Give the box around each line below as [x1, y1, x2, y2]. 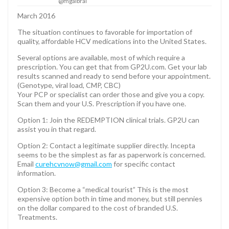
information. [17, 168, 56, 177]
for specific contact [112, 159, 175, 168]
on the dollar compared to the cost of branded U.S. [17, 203, 178, 212]
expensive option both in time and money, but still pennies [17, 194, 202, 203]
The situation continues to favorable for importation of [17, 27, 192, 36]
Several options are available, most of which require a [17, 53, 185, 62]
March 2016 [17, 11, 55, 20]
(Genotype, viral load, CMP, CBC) [17, 80, 121, 89]
